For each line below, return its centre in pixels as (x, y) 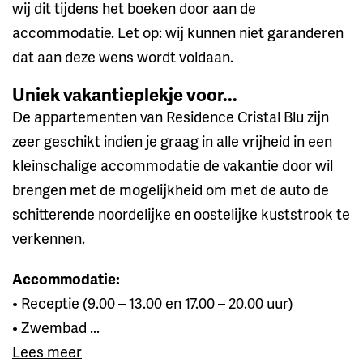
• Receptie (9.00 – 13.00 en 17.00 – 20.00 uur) (153, 302)
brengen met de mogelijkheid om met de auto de (171, 189)
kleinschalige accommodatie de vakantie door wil (173, 164)
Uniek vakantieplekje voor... (125, 94)
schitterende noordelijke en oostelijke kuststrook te (181, 213)
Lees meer (47, 351)
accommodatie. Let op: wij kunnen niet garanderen (178, 32)
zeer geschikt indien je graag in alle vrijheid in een (172, 140)
